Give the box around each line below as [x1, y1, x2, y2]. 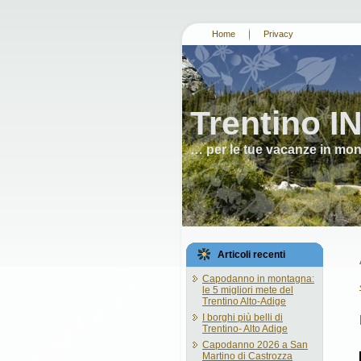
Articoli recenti [218, 249, 285, 260]
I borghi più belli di [202, 312, 283, 323]
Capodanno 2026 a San [202, 339, 308, 351]
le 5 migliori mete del [202, 284, 293, 296]
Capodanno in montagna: [202, 273, 314, 284]
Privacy [263, 29, 293, 39]
